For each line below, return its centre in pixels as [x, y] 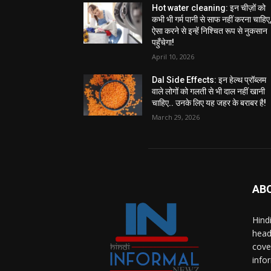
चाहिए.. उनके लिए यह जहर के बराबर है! [209, 103]
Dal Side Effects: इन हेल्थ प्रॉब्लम [209, 80]
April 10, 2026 [173, 56]
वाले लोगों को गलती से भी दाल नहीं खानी [209, 91]
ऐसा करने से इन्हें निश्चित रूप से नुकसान [210, 31]
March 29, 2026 [176, 117]
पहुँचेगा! [163, 42]
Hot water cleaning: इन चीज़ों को [209, 8]
